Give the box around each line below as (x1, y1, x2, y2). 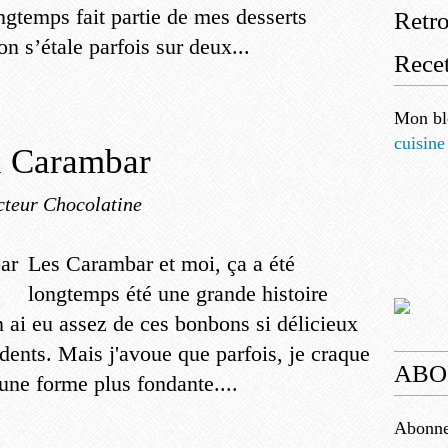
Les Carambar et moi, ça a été (28, 251, 295, 276)
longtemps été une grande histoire (28, 281, 328, 306)
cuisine (394, 133, 445, 153)
